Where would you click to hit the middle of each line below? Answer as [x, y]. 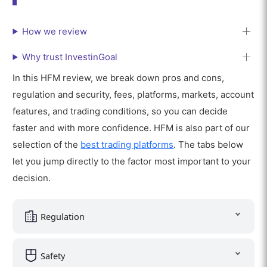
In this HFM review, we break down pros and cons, [119, 78]
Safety [52, 255]
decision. [32, 178]
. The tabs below [209, 145]
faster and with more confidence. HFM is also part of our [131, 128]
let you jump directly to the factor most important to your [132, 162]
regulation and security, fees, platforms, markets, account [133, 95]
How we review [55, 31]
